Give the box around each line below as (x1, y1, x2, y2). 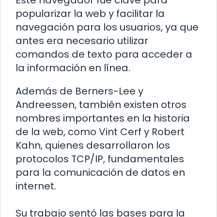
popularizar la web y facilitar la (15, 7, 165, 21)
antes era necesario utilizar (15, 34, 148, 48)
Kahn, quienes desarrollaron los (15, 139, 170, 153)
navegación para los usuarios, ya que (15, 20, 199, 34)
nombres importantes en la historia (15, 111, 190, 125)
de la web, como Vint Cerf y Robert (15, 125, 185, 139)
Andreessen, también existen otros (15, 98, 186, 112)
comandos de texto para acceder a (15, 47, 192, 62)
